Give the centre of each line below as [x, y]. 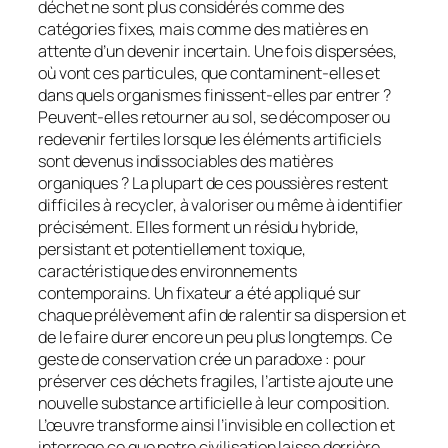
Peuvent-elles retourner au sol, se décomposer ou [214, 116]
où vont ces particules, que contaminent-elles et [209, 72]
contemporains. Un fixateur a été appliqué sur [199, 292]
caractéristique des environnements [167, 270]
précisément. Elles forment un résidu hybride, [198, 226]
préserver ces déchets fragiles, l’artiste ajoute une [215, 380]
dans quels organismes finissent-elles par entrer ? [214, 94]
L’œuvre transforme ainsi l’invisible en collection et [216, 424]
